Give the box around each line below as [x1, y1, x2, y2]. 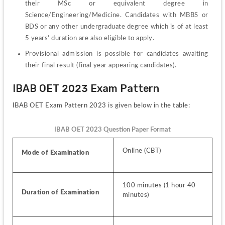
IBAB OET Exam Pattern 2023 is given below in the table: [12, 102, 190, 109]
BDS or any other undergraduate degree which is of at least [25, 23, 208, 30]
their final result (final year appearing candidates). [25, 62, 177, 69]
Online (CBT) [122, 147, 161, 154]
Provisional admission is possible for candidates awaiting [25, 50, 208, 58]
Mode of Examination [21, 149, 89, 156]
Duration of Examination [21, 188, 99, 196]
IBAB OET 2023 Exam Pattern [12, 82, 159, 94]
